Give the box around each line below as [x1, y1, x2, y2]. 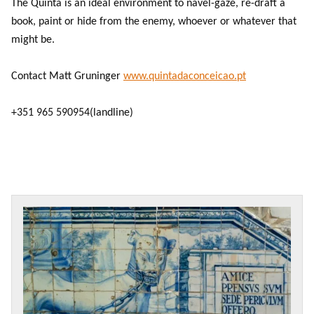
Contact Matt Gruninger [11, 70, 121, 82]
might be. [11, 34, 55, 46]
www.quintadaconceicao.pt [123, 70, 246, 82]
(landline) [90, 107, 133, 118]
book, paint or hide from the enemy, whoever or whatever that [11, 15, 296, 27]
